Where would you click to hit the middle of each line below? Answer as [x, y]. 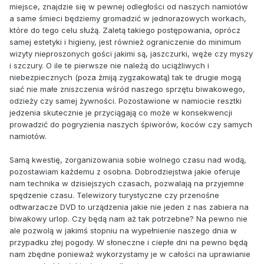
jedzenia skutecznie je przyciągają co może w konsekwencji [121, 112]
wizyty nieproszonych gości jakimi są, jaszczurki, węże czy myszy [131, 53]
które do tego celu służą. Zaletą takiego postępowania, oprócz [125, 30]
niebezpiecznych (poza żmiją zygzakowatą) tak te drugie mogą [125, 77]
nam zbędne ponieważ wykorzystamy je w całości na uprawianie [130, 254]
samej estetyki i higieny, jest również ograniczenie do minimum [125, 42]
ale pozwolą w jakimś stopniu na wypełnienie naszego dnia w [123, 230]
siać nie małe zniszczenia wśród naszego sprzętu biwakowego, [127, 89]
